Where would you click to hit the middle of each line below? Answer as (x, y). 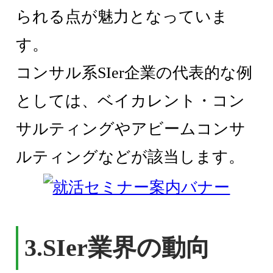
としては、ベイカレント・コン (131, 101)
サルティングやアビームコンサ (131, 129)
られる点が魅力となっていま (122, 17)
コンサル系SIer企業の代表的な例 (134, 73)
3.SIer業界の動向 (118, 248)
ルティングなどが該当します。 (130, 157)
